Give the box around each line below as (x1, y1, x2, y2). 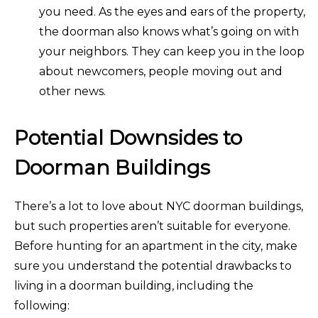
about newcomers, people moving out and (39, 64, 283, 78)
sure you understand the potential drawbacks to (14, 258, 292, 273)
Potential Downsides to (14, 125, 242, 150)
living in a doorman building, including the (14, 278, 253, 292)
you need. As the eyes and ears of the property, (39, 4, 305, 18)
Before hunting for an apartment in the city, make (14, 238, 297, 253)
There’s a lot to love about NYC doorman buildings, (14, 199, 303, 213)
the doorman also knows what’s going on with (39, 24, 299, 38)
